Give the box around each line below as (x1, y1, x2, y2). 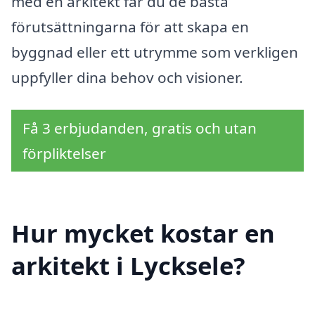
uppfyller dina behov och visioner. (11, 67, 243, 88)
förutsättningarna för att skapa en (11, 17, 249, 37)
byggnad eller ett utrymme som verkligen (11, 42, 298, 63)
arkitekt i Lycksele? (11, 248, 245, 282)
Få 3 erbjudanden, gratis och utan (22, 118, 257, 139)
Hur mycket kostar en (11, 216, 275, 250)
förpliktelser (22, 143, 106, 164)
